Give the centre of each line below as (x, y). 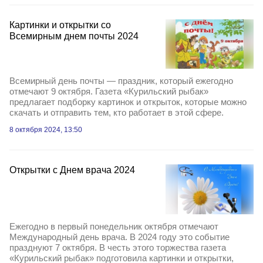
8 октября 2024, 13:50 (46, 130)
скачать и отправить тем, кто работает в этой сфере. (117, 113)
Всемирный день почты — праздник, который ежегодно (121, 81)
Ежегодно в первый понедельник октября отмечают (114, 226)
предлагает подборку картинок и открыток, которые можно (128, 102)
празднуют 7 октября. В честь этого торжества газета (118, 247)
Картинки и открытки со (60, 25)
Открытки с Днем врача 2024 (72, 170)
